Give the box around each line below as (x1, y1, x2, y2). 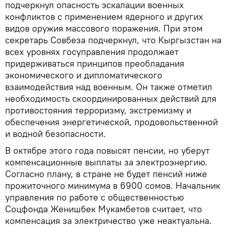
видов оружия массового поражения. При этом (5, 22, 203, 34)
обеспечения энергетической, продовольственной (5, 116, 218, 128)
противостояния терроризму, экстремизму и (5, 104, 191, 116)
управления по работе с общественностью (5, 191, 184, 203)
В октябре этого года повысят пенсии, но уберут (5, 145, 210, 156)
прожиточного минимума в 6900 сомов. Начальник (5, 180, 220, 191)
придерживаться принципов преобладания (5, 58, 184, 69)
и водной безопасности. (5, 128, 106, 139)
